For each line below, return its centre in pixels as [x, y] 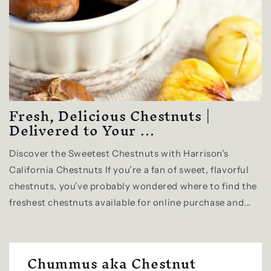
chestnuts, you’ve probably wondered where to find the [133, 186]
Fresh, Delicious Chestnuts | [110, 116]
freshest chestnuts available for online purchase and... [130, 202]
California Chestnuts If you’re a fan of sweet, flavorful [129, 170]
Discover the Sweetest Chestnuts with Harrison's [119, 153]
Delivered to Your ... [82, 131]
